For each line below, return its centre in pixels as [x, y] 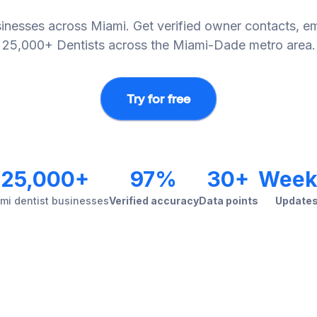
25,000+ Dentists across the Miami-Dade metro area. [158, 45]
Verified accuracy [154, 201]
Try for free [158, 98]
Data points [228, 201]
